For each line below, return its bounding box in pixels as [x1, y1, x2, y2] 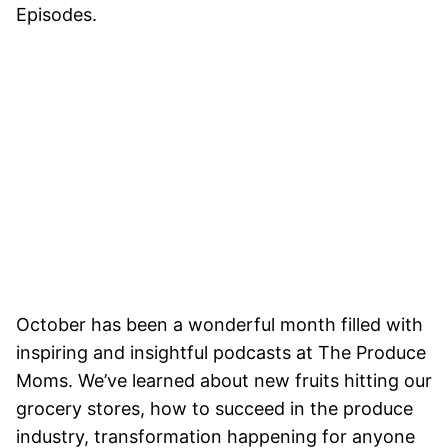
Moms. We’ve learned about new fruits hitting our [16, 370, 432, 392]
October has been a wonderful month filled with [16, 314, 423, 336]
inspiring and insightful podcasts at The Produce [16, 342, 426, 364]
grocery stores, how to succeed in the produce [16, 398, 413, 420]
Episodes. [16, 3, 97, 25]
